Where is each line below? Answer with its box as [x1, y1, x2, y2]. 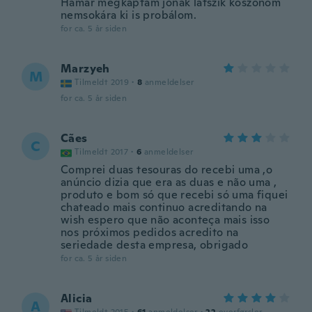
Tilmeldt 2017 [75, 146, 129, 157]
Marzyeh [61, 61, 110, 76]
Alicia [61, 291, 93, 306]
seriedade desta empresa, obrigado [61, 237, 249, 252]
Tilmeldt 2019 [75, 77, 130, 88]
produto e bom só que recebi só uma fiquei [61, 187, 288, 202]
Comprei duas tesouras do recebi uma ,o [61, 162, 273, 177]
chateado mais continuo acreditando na [61, 200, 267, 214]
